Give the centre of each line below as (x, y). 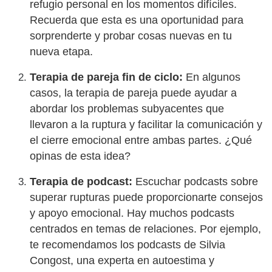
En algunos (212, 77)
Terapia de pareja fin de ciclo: (107, 77)
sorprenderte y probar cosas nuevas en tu (131, 36)
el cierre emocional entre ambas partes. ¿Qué (141, 140)
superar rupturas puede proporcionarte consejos (147, 197)
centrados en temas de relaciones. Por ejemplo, (146, 229)
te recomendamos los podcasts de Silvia (128, 244)
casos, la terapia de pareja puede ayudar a (134, 93)
